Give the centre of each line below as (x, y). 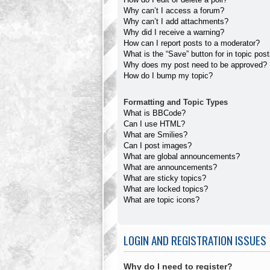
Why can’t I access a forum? (174, 10)
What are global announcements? (182, 157)
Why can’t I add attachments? (176, 21)
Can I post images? (158, 146)
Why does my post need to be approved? (195, 64)
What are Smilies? (155, 135)
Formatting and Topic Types (176, 102)
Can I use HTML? (154, 124)
